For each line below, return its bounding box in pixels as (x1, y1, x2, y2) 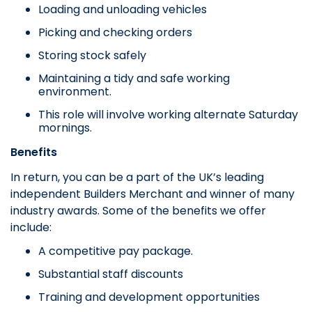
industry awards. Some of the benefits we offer (10, 203, 266, 219)
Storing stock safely (38, 47, 146, 64)
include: (10, 219, 52, 236)
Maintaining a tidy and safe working (38, 70, 230, 87)
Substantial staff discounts (38, 266, 183, 283)
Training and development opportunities (38, 289, 260, 306)
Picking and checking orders (38, 24, 192, 41)
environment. (38, 84, 111, 100)
